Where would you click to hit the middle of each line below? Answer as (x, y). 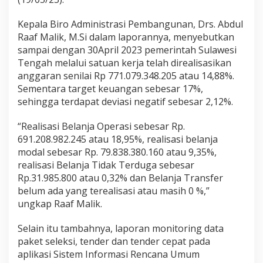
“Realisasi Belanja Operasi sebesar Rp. (101, 127)
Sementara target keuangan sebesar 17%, (110, 89)
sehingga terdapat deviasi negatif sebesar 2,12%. (125, 102)
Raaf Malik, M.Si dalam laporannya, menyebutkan (126, 37)
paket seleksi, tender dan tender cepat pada (114, 242)
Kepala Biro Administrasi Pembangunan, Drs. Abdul (130, 24)
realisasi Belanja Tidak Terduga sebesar (106, 165)
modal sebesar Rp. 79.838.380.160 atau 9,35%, (117, 152)
